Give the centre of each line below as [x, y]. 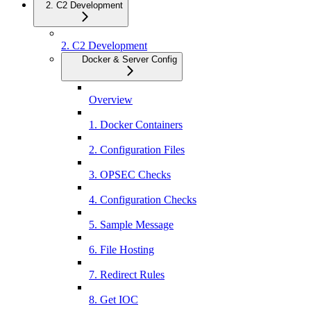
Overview [111, 100]
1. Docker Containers [136, 125]
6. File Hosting [121, 250]
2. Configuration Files [137, 150]
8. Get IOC [114, 300]
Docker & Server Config [129, 60]
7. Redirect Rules [127, 275]
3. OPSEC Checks [130, 175]
